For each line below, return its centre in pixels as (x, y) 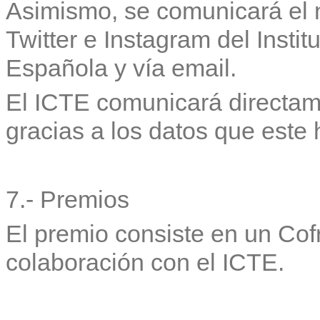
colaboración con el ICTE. (145, 262)
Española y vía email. (121, 67)
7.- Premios (71, 199)
